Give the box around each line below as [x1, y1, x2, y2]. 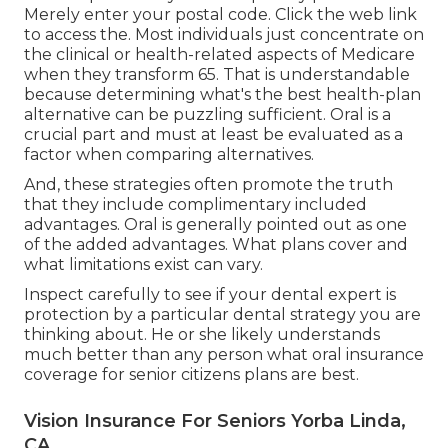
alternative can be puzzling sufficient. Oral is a [24, 105, 391, 125]
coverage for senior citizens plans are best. [24, 365, 359, 385]
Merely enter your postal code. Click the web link [24, 5, 417, 25]
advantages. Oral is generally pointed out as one [24, 215, 407, 235]
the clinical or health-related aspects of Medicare [24, 45, 415, 65]
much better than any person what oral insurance [24, 345, 424, 365]
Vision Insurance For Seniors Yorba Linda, [24, 410, 406, 433]
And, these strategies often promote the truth [24, 175, 393, 195]
